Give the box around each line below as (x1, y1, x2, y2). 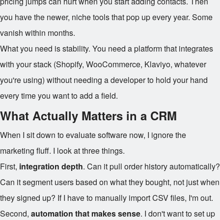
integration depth (19, 161, 83, 172)
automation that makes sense (31, 208, 140, 219)
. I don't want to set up (140, 208, 215, 219)
